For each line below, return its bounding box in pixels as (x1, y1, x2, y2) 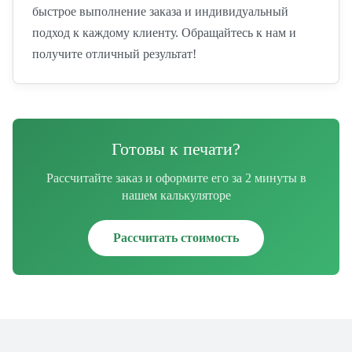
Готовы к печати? (112, 139, 240, 159)
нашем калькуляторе (121, 189, 231, 202)
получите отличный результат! (32, 47, 196, 60)
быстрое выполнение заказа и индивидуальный (32, 5, 288, 18)
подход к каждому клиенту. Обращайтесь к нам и (32, 26, 296, 39)
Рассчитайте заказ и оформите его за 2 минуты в (46, 171, 306, 185)
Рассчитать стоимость (113, 231, 239, 244)
